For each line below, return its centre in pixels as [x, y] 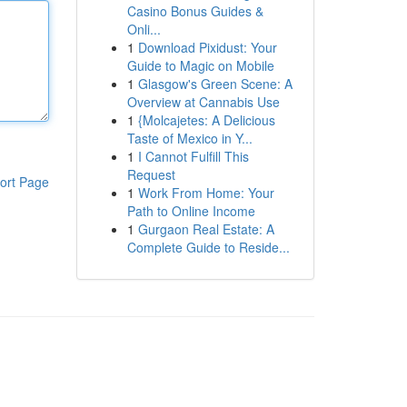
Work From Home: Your [206, 193]
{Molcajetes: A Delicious [206, 120]
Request [151, 174]
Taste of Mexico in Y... [189, 138]
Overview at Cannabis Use [203, 102]
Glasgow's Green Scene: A [215, 84]
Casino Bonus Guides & [195, 11]
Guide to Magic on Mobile [200, 65]
